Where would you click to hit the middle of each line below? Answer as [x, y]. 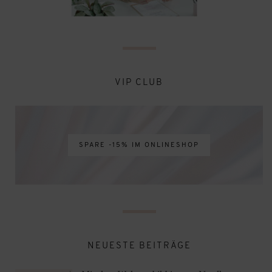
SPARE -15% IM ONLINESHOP [139, 145]
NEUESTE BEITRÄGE [139, 246]
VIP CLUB [139, 83]
